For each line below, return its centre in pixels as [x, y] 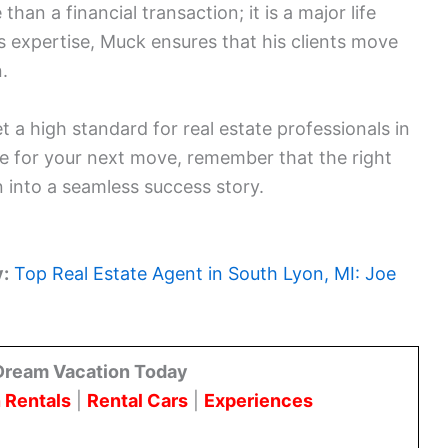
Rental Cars [137, 400]
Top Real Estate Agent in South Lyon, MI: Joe [205, 274]
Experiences [258, 400]
